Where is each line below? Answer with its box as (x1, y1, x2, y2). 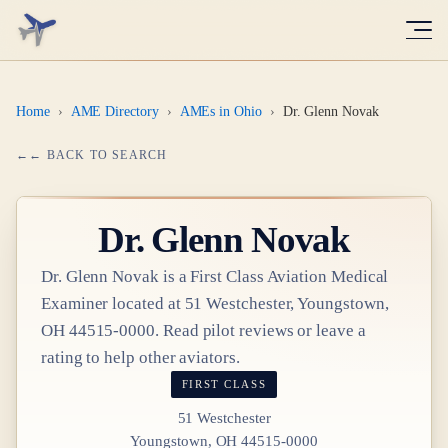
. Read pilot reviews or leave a (155, 321, 366, 340)
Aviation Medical (263, 267, 389, 286)
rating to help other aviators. (41, 348, 240, 367)
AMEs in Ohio (179, 104, 262, 119)
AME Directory (70, 104, 159, 119)
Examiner (41, 294, 109, 313)
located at (108, 294, 185, 313)
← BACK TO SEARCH (29, 148, 168, 162)
